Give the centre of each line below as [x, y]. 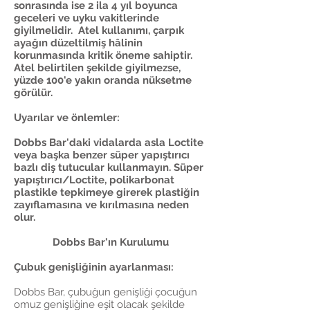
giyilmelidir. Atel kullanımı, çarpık [99, 30]
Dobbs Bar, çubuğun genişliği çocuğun [106, 292]
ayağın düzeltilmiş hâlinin [78, 43]
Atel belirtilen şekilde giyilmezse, [97, 68]
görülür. [33, 93]
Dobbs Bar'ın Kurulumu [111, 242]
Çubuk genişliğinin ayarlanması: [94, 267]
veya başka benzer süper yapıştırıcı [102, 155]
